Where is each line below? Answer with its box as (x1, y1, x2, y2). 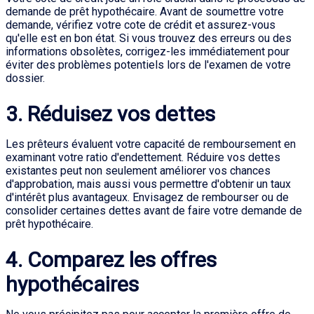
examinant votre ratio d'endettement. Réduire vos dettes (6, 151, 280, 164)
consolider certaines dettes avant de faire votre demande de (6, 204, 302, 217)
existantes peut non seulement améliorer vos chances (6, 164, 271, 177)
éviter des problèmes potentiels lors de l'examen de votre (6, 58, 291, 71)
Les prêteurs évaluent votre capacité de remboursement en (6, 137, 296, 151)
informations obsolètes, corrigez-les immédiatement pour (6, 45, 289, 58)
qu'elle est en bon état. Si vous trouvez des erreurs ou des (6, 32, 292, 45)
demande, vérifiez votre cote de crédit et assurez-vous (6, 18, 275, 32)
